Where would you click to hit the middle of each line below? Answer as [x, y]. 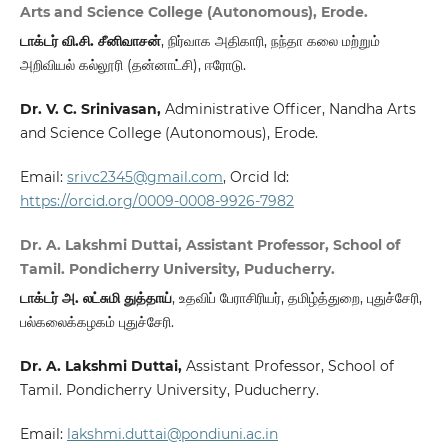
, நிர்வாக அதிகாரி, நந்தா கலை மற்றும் [270, 41]
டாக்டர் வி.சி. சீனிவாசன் [90, 41]
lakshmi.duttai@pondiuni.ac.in [172, 434]
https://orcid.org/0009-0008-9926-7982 [156, 201]
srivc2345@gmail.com [144, 177]
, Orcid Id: [257, 177]
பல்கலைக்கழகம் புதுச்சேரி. [96, 322]
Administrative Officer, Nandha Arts [290, 109]
